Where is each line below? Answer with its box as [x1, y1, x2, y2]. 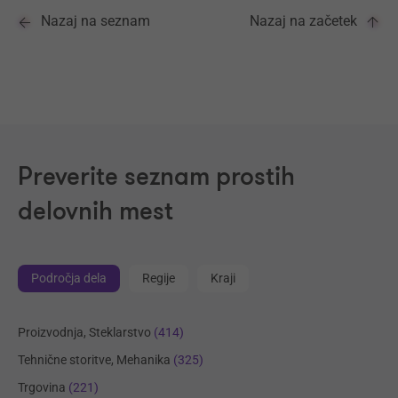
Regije [142, 270, 175, 285]
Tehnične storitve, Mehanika [18, 352, 171, 367]
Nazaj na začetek [250, 12, 357, 29]
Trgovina [18, 379, 66, 394]
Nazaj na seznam [41, 12, 150, 29]
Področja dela [31, 270, 107, 285]
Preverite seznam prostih [18, 160, 295, 194]
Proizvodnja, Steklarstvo [18, 324, 151, 339]
